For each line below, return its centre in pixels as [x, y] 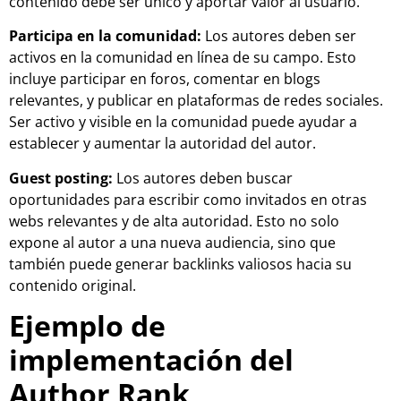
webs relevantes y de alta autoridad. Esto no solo [174, 221]
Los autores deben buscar [203, 178]
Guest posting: [61, 178]
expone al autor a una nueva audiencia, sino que [172, 242]
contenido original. [73, 285]
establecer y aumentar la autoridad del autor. [162, 144]
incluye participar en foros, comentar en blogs [165, 79]
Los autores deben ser [279, 36]
